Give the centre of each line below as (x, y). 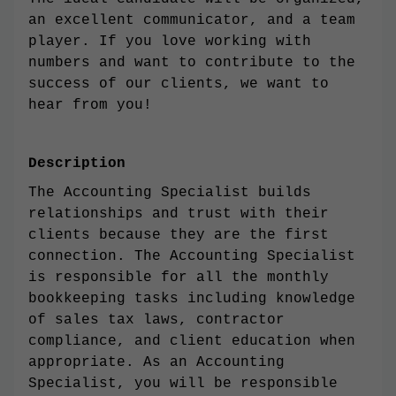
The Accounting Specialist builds (170, 193)
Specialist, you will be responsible (183, 384)
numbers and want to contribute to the (192, 63)
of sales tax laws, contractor (156, 320)
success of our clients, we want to (179, 84)
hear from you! (90, 105)
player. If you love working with (170, 42)
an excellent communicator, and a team (192, 20)
